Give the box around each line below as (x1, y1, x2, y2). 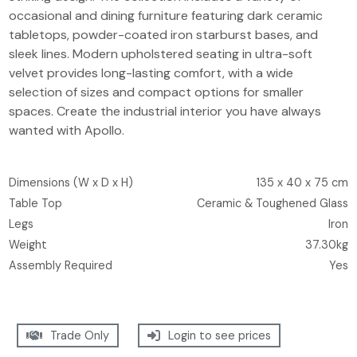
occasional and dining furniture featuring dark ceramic (9, 7, 324, 24)
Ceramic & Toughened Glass (196, 196, 348, 210)
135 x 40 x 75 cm (256, 175, 348, 190)
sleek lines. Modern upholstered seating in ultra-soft (9, 45, 313, 62)
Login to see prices (168, 328, 272, 343)
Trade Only (50, 328, 110, 343)
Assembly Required (9, 258, 113, 273)
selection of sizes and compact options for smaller (9, 84, 304, 100)
